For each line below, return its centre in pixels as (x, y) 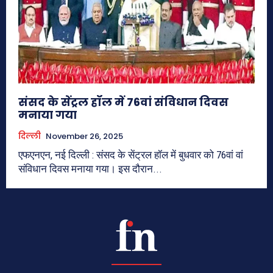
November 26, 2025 (84, 136)
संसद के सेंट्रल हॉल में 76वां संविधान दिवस (123, 102)
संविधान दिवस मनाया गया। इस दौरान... (90, 169)
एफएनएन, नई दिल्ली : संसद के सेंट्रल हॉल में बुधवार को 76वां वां (131, 155)
